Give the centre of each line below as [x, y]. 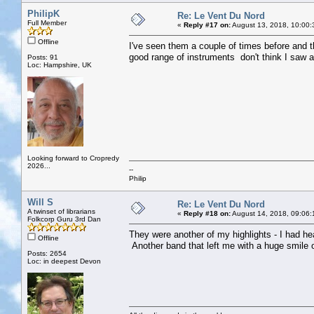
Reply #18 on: [207, 213]
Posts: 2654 [47, 253]
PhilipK [43, 13]
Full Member [47, 22]
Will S [40, 202]
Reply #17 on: [207, 25]
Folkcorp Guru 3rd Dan [64, 219]
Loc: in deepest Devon [64, 261]
